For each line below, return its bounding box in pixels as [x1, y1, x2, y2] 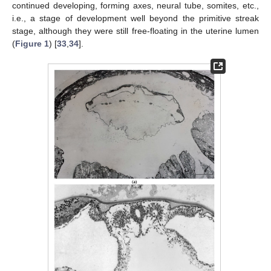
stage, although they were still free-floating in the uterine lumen [12, 25, 259, 36]
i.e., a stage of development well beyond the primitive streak [12, 13, 259, 23]
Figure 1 [15, 38, 49, 48]
